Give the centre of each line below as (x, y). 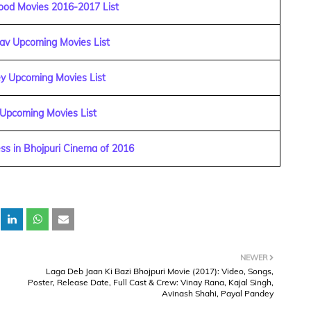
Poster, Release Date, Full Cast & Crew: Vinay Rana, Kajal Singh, (151, 282)
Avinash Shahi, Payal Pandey (218, 293)
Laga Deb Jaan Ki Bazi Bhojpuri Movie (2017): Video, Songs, (160, 271)
